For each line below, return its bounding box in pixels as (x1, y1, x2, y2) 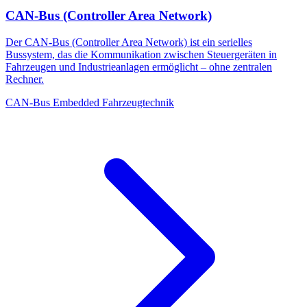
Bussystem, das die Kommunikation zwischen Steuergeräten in (5, 49, 277, 61)
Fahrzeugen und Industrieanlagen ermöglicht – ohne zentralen (5, 61, 272, 73)
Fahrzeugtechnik (102, 97, 174, 109)
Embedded (53, 97, 99, 109)
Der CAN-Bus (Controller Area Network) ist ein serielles (5, 36, 252, 49)
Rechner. (5, 73, 44, 86)
